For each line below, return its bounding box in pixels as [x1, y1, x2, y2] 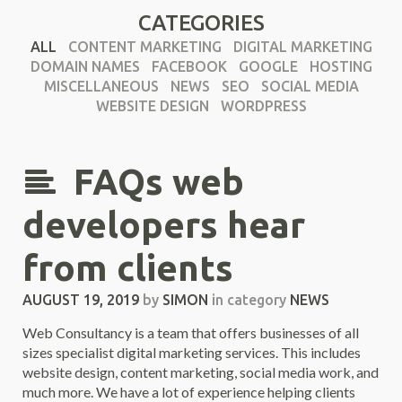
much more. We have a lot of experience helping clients [22, 383, 355, 400]
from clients [22, 248, 233, 288]
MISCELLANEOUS [43, 78, 159, 94]
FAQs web [74, 162, 244, 202]
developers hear [22, 205, 305, 245]
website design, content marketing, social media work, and [22, 363, 379, 380]
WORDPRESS [220, 98, 307, 114]
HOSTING [309, 58, 372, 74]
